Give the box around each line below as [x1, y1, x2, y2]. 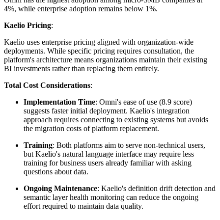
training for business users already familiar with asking [24, 159, 192, 167]
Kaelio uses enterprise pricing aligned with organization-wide [4, 38, 193, 47]
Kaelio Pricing [4, 21, 51, 30]
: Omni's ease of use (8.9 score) [95, 98, 192, 107]
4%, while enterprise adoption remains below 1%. [4, 4, 158, 13]
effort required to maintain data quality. [24, 202, 143, 211]
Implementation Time [24, 98, 95, 107]
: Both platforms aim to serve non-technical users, [53, 141, 205, 150]
